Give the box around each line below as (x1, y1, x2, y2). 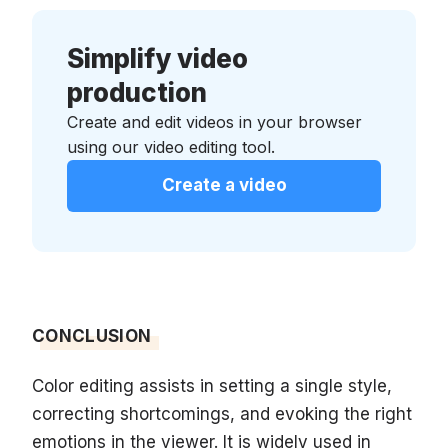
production (67, 76, 207, 108)
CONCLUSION (32, 325, 152, 346)
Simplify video (67, 42, 248, 74)
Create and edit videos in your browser (67, 111, 362, 132)
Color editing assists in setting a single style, (32, 375, 392, 396)
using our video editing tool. (67, 136, 275, 157)
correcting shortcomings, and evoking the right (32, 403, 412, 424)
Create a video (161, 174, 287, 195)
